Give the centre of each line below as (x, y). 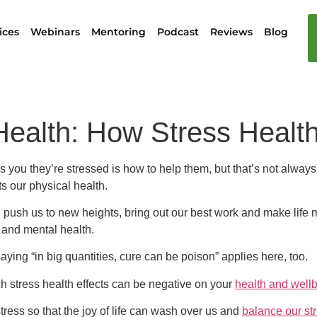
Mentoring (119, 32)
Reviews (232, 32)
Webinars (56, 32)
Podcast (178, 32)
